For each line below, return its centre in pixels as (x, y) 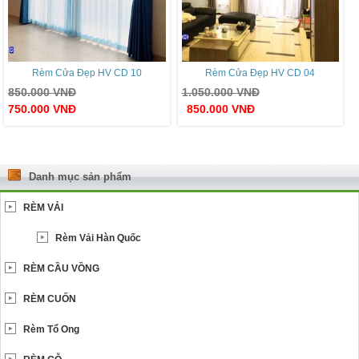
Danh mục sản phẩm (80, 176)
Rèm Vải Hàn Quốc (98, 238)
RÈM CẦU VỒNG (61, 268)
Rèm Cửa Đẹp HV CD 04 (260, 73)
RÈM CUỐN (50, 298)
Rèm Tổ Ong (51, 329)
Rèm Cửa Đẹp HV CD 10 (87, 73)
